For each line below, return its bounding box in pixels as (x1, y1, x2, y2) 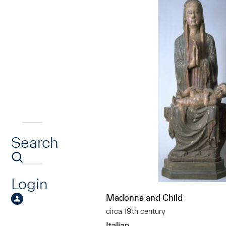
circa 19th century (106, 207, 165, 215)
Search (11, 134, 58, 151)
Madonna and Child (106, 193, 183, 202)
